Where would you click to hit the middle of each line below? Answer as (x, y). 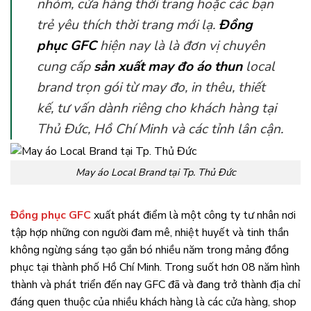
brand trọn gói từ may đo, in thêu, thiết (151, 87)
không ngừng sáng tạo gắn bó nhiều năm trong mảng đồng (150, 250)
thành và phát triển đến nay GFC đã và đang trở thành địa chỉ (155, 284)
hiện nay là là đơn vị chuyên (181, 45)
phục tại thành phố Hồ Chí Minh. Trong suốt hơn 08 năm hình (155, 267)
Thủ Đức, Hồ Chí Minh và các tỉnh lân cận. (160, 129)
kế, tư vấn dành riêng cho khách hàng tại (157, 108)
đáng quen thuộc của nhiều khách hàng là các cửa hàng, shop (153, 302)
